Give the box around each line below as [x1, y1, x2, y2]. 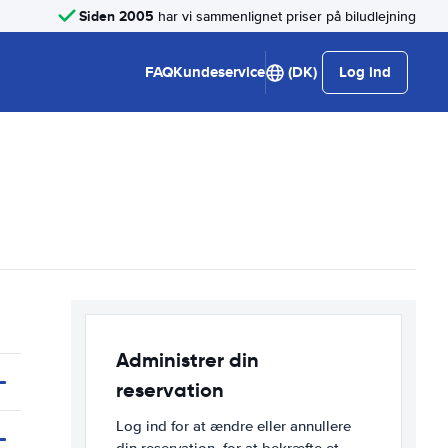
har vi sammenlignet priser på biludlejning [154, 7, 416, 25]
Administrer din [116, 347, 259, 373]
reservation [116, 377, 224, 403]
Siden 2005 [79, 5, 154, 26]
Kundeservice [173, 61, 265, 83]
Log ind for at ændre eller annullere [116, 417, 351, 435]
